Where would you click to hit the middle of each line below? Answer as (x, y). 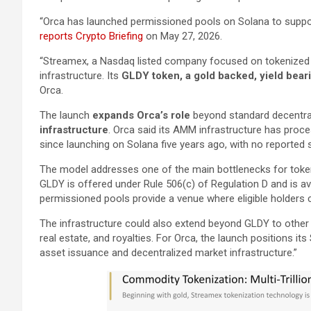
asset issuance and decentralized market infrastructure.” (168, 252)
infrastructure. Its (81, 75)
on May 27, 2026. (183, 36)
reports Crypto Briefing (91, 36)
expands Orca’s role (141, 115)
